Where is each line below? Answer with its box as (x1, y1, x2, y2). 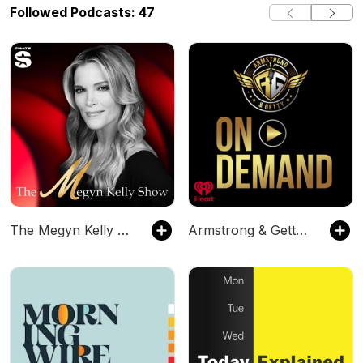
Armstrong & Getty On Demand (296, 222, 307, 238)
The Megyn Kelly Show (117, 222, 129, 238)
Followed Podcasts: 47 (10, 4, 155, 20)
